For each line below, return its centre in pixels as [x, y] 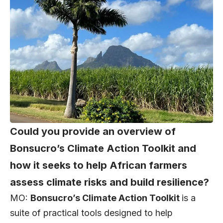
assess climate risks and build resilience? [110, 182]
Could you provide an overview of [93, 132]
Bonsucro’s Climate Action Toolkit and [103, 149]
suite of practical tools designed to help [91, 213]
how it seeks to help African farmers [99, 166]
